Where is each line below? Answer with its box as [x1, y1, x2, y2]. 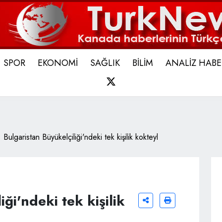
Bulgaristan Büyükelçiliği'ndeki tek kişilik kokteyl [3, 131, 158, 143]
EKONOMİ [38, 56, 78, 69]
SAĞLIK [90, 56, 120, 69]
